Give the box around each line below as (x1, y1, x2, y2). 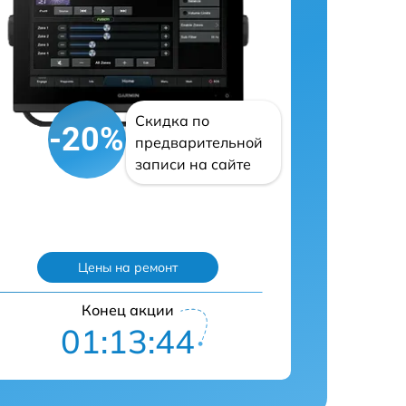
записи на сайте (134, 155, 251, 173)
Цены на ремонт (78, 259, 178, 275)
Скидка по (134, 111, 209, 130)
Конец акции (82, 300, 174, 319)
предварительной (134, 133, 263, 151)
